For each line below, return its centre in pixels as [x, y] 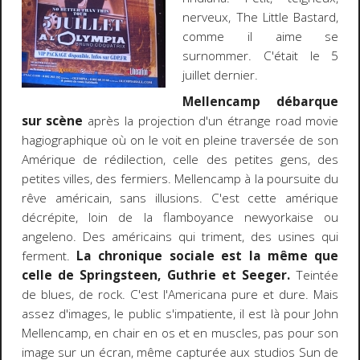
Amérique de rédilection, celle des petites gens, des [180, 159]
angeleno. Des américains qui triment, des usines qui [180, 236]
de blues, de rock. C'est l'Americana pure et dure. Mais [180, 294]
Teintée [314, 275]
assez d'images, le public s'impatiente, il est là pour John [180, 313]
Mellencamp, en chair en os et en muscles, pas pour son [180, 333]
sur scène [52, 121]
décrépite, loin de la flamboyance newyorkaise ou [180, 217]
